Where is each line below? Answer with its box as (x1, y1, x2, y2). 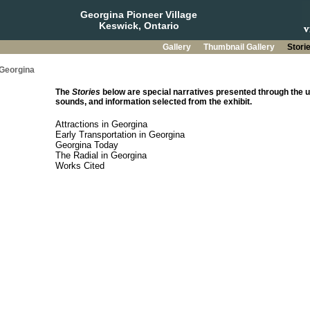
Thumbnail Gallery (203, 42, 277, 52)
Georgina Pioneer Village (80, 9, 197, 20)
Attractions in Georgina (55, 119, 147, 129)
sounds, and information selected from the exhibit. (55, 97, 252, 107)
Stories (71, 87, 100, 97)
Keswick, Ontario (98, 20, 179, 31)
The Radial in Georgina (55, 150, 147, 161)
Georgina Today (55, 140, 118, 150)
